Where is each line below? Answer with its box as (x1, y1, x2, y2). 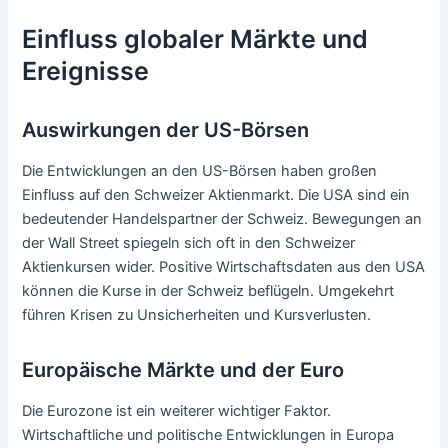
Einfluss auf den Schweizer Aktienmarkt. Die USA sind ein (22, 186, 411, 205)
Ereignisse (22, 56, 150, 87)
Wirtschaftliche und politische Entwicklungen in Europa (22, 426, 395, 445)
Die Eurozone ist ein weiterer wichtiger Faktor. (22, 402, 332, 421)
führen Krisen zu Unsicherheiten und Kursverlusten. (22, 306, 372, 325)
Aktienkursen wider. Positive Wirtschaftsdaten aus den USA (22, 258, 426, 277)
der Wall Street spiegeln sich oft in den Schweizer (22, 234, 356, 253)
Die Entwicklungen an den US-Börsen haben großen (22, 162, 378, 181)
